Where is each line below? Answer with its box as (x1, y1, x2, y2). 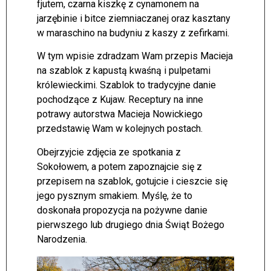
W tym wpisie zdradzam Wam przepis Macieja (37, 50, 233, 62)
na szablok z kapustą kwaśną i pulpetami (37, 65, 211, 77)
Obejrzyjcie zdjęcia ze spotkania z (37, 146, 181, 158)
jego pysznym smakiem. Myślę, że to (37, 189, 192, 201)
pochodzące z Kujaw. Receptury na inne (37, 94, 203, 106)
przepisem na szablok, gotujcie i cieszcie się (37, 175, 227, 187)
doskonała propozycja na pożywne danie (37, 204, 207, 216)
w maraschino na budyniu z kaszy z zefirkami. (37, 27, 229, 39)
